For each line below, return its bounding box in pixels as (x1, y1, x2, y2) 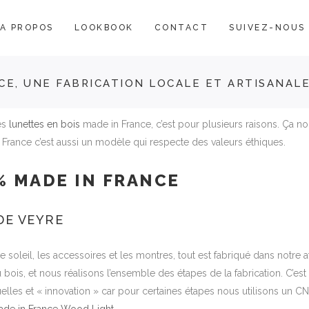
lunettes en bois (9, 119, 80, 130)
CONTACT (154, 22, 209, 32)
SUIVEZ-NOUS (229, 22, 306, 32)
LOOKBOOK (74, 22, 134, 32)
